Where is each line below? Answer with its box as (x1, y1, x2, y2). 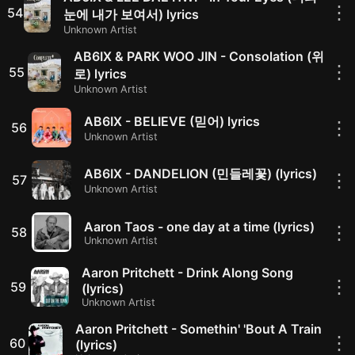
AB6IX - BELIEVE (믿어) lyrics (84, 113, 260, 129)
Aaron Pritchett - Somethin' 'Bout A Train (75, 321, 323, 337)
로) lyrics (74, 66, 128, 82)
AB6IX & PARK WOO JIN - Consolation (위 (74, 48, 325, 64)
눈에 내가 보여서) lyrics (63, 6, 199, 22)
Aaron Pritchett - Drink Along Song (82, 265, 294, 281)
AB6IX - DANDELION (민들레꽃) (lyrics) (84, 165, 317, 181)
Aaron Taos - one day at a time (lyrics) (84, 218, 315, 235)
